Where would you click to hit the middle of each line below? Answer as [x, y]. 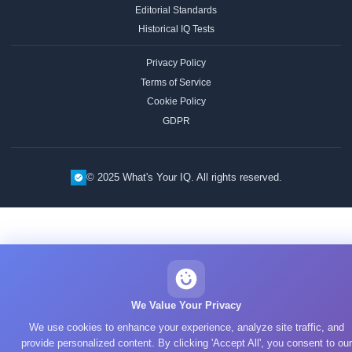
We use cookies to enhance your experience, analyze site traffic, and [186, 327]
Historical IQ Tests [176, 29]
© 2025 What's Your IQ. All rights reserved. [184, 177]
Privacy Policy [176, 63]
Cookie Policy [176, 102]
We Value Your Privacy [186, 305]
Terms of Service [176, 82]
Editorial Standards [176, 10]
